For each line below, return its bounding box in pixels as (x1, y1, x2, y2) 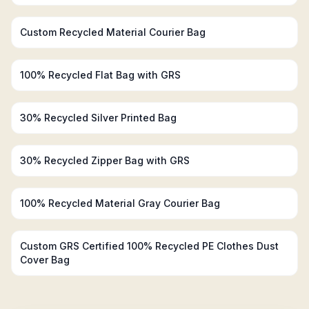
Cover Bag (20, 254, 70, 266)
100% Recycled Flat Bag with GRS (20, 69, 181, 81)
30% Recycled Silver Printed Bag (20, 112, 177, 123)
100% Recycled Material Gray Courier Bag (20, 197, 220, 209)
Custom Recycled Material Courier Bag (20, 26, 206, 38)
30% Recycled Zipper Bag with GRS (20, 154, 190, 166)
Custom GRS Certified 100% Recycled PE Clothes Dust (20, 240, 279, 252)
